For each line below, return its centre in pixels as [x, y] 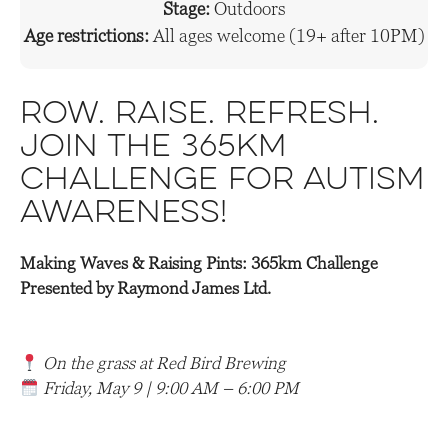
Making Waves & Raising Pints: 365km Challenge [199, 263]
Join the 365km [153, 149]
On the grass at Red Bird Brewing [165, 363]
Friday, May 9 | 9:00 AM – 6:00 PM [171, 388]
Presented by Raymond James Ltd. [145, 288]
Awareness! [123, 215]
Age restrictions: [86, 36]
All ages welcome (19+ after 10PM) [288, 36]
